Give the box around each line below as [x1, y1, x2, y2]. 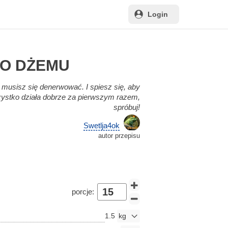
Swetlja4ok [83, 121, 120, 130]
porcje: [71, 187, 94, 196]
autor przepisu [98, 132, 140, 139]
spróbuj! [113, 102, 140, 111]
